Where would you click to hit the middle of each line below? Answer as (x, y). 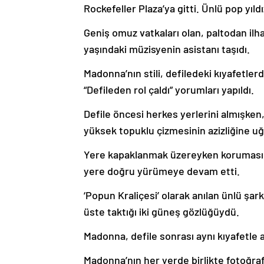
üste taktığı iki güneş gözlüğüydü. (161, 211)
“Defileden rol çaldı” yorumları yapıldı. (169, 89)
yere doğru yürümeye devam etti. (162, 171)
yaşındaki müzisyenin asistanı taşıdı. (167, 49)
